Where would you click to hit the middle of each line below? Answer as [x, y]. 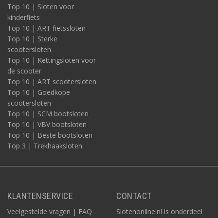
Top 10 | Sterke [32, 39]
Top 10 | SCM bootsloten [48, 114]
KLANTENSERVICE [40, 196]
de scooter [24, 71]
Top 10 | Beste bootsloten [50, 135]
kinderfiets [24, 17]
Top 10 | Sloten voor [41, 7]
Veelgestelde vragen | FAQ [50, 211]
